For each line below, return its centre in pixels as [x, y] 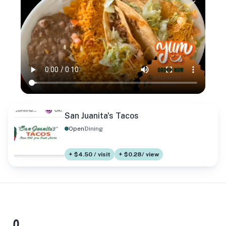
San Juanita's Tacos [102, 116]
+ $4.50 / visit [90, 154]
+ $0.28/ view [139, 154]
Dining [94, 128]
